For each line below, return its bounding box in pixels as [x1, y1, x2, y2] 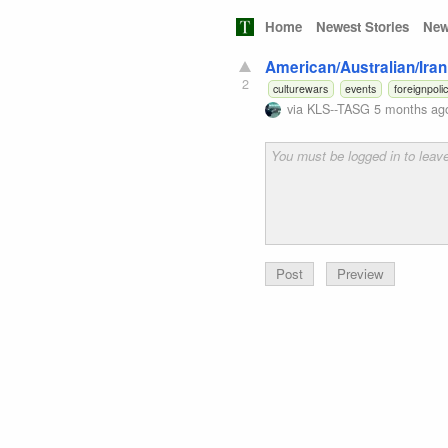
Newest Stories [316, 17, 409, 37]
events [345, 80, 377, 96]
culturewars [273, 80, 329, 96]
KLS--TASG [307, 98, 371, 118]
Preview [337, 263, 385, 283]
